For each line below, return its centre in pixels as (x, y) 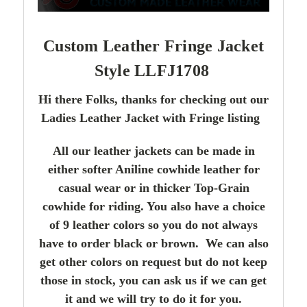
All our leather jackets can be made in (153, 150)
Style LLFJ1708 (152, 70)
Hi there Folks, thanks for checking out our (153, 99)
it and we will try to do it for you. (153, 298)
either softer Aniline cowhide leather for (153, 169)
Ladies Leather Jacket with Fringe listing (152, 118)
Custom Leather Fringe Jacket (153, 46)
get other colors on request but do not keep (153, 261)
